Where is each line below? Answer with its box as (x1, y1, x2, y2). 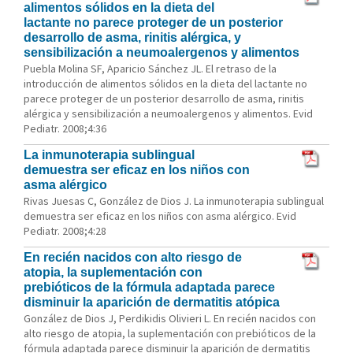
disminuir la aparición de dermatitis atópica (24, 295, 280, 309)
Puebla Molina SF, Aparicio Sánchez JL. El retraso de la (24, 61, 277, 76)
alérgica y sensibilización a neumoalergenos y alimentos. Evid (24, 106, 313, 121)
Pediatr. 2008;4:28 (24, 224, 106, 238)
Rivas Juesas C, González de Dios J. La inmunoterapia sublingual (24, 194, 324, 208)
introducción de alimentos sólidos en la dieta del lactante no (24, 76, 307, 91)
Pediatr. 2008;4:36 (24, 121, 106, 136)
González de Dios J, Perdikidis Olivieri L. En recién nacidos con (24, 311, 316, 325)
